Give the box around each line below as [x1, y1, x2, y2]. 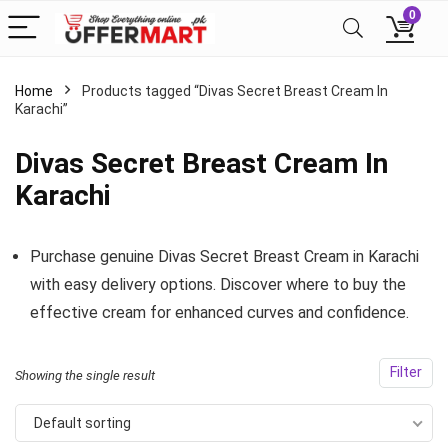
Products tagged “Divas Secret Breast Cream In [82, 83, 388, 99]
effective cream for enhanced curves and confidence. [30, 303, 409, 322]
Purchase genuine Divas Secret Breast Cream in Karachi [30, 247, 419, 266]
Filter [390, 364, 422, 381]
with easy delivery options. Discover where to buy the [30, 275, 406, 294]
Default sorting [34, 415, 131, 431]
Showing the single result [15, 368, 155, 383]
